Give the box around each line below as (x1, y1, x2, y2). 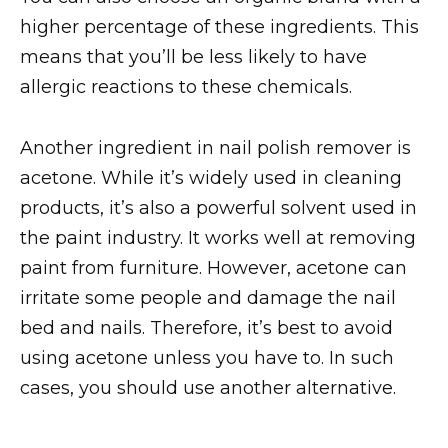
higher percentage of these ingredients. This (20, 16, 419, 39)
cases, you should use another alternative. (20, 376, 396, 399)
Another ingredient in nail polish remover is (20, 136, 411, 159)
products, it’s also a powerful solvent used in (20, 196, 417, 219)
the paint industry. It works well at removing (20, 226, 416, 249)
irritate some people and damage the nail (20, 286, 396, 309)
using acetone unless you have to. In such (20, 346, 394, 369)
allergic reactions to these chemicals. (20, 76, 352, 99)
